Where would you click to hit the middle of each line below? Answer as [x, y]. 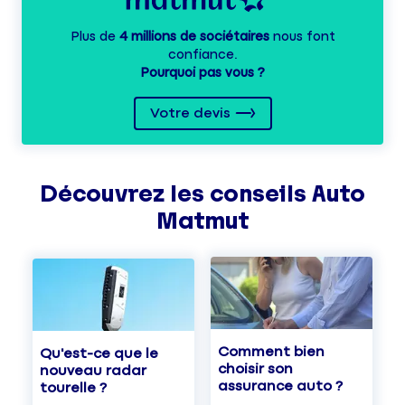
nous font [302, 37]
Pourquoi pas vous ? [202, 73]
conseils [258, 194]
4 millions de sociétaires [194, 37]
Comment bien [271, 353]
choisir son [255, 370]
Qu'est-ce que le [99, 353]
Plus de [94, 37]
